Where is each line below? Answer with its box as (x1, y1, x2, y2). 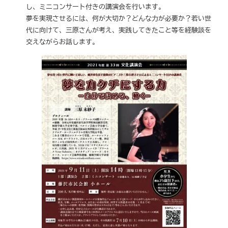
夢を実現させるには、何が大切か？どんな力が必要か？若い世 (26, 15, 212, 22)
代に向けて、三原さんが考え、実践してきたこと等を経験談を (26, 26, 212, 34)
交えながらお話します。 (26, 38, 99, 46)
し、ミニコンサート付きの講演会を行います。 (26, 3, 165, 11)
